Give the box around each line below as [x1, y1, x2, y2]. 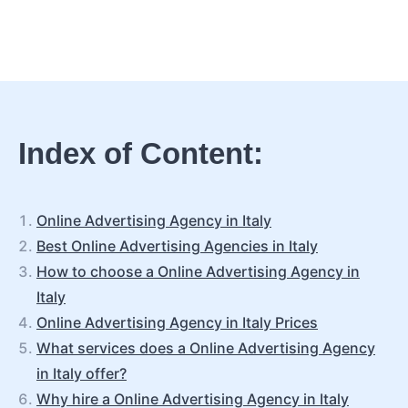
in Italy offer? [36, 364, 127, 382]
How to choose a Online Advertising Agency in [36, 262, 360, 280]
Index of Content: [18, 137, 263, 170]
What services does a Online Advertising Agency [36, 339, 375, 357]
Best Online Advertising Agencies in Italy [36, 237, 318, 255]
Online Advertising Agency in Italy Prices [36, 313, 318, 331]
